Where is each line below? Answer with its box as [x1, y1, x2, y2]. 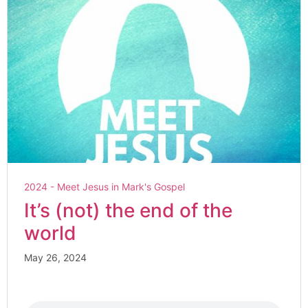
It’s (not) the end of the [24, 199, 232, 223]
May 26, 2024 [24, 252, 87, 264]
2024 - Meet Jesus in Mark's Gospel [24, 181, 185, 193]
